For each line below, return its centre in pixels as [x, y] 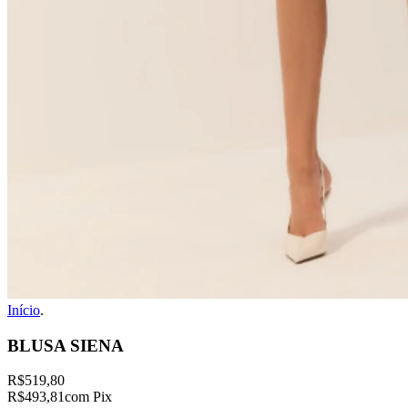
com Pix [88, 397]
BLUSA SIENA [66, 345]
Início [24, 310]
